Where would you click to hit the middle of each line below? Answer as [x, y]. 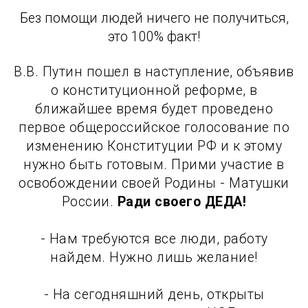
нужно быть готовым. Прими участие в [154, 164]
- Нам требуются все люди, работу [154, 239]
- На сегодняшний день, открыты [154, 294]
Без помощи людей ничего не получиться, [154, 18]
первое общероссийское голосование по [154, 127]
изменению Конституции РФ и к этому [154, 146]
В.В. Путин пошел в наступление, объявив [154, 71]
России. [89, 201]
